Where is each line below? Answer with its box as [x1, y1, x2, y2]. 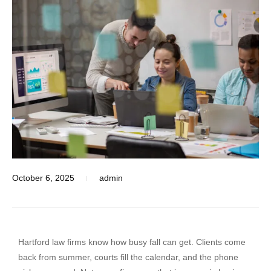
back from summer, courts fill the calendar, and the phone [18, 252, 238, 263]
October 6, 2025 [12, 173, 74, 183]
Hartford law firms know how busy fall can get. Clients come [18, 237, 246, 247]
